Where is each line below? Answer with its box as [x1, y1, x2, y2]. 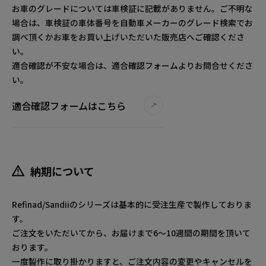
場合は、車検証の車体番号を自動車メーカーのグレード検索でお [12, 16, 253, 28]
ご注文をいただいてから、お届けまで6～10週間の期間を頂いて [12, 226, 251, 239]
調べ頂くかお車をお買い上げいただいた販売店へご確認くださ [12, 30, 245, 43]
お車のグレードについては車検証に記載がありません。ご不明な [12, 2, 253, 14]
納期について [30, 163, 94, 179]
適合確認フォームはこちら [12, 98, 126, 113]
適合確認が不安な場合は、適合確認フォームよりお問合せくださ [12, 59, 253, 71]
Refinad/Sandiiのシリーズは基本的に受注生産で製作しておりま [12, 198, 252, 210]
